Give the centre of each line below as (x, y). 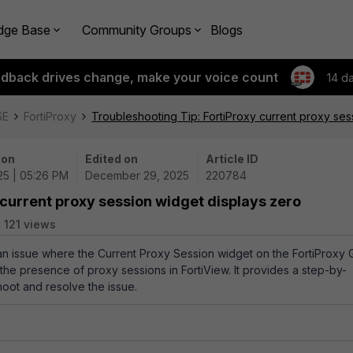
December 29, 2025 (137, 175)
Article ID (232, 159)
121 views (30, 224)
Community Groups (137, 30)
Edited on (111, 159)
